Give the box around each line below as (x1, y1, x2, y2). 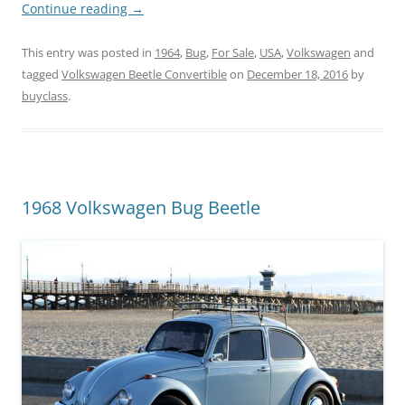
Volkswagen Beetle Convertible (61, 66, 227, 82)
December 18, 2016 (247, 66, 348, 82)
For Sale (212, 44, 254, 61)
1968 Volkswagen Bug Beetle (22, 195, 260, 220)
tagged (22, 66, 61, 82)
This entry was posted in (22, 44, 155, 61)
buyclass (22, 88, 68, 104)
